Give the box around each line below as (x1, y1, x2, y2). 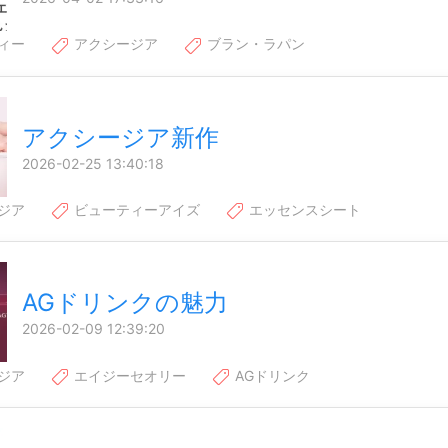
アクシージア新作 (22, 122, 219, 152)
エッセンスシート (245, 201, 361, 219)
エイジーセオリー (70, 366, 186, 384)
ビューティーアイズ (70, 201, 200, 219)
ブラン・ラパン (203, 35, 305, 53)
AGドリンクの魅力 (22, 288, 228, 318)
